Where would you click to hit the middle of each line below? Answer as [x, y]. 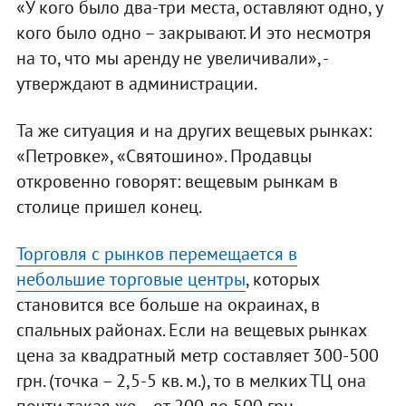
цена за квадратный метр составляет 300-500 [197, 356]
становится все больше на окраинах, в [168, 305]
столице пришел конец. [109, 207]
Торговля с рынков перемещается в [156, 254]
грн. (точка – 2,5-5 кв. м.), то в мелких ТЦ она [191, 381]
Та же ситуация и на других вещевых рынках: [193, 131]
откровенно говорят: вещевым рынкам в [177, 182]
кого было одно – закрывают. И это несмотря [193, 33]
